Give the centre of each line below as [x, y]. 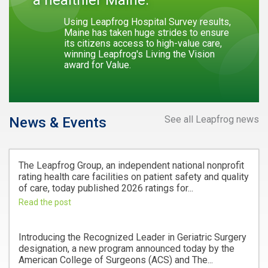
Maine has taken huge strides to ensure [147, 32]
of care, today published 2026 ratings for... [106, 188]
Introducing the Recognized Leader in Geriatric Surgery [133, 237]
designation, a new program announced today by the [127, 248]
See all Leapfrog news [212, 119]
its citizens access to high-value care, [143, 43]
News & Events [58, 122]
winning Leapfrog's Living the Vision [139, 54]
